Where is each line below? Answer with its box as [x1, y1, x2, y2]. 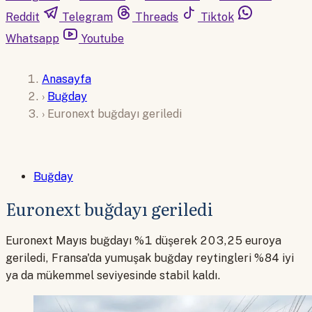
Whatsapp [6, 32, 59, 45]
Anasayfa [42, 72, 91, 86]
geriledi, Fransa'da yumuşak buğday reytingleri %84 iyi [6, 251, 294, 265]
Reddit [6, 10, 40, 24]
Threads [135, 10, 178, 24]
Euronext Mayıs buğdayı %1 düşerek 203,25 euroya [6, 234, 281, 248]
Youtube [81, 32, 124, 45]
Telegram [62, 10, 113, 24]
